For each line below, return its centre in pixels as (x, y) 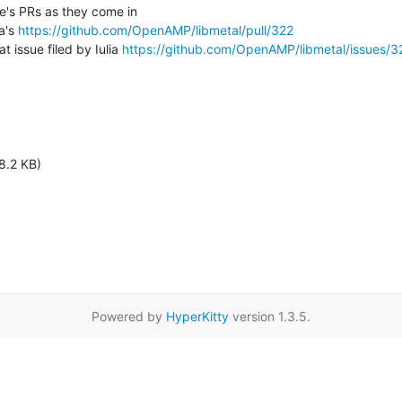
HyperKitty (197, 316)
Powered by (129, 316)
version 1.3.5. (270, 316)
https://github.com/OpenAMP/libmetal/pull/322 (156, 30)
